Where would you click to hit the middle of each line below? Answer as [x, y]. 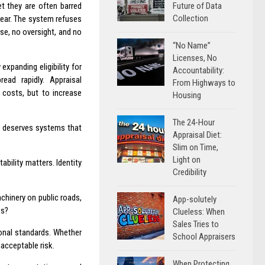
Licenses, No [195, 58]
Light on [187, 160]
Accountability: [198, 70]
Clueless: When [199, 212]
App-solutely [195, 199]
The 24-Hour [194, 122]
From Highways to [204, 83]
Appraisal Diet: [197, 135]
